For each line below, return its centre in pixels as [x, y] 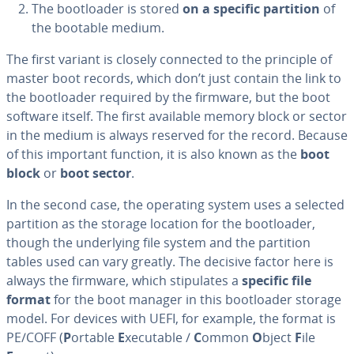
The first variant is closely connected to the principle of [169, 59]
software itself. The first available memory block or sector [177, 116]
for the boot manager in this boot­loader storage [196, 299]
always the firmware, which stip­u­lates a [124, 281]
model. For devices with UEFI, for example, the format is [171, 318]
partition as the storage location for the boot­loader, [161, 224]
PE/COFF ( [35, 337]
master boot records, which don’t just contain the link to [174, 78]
